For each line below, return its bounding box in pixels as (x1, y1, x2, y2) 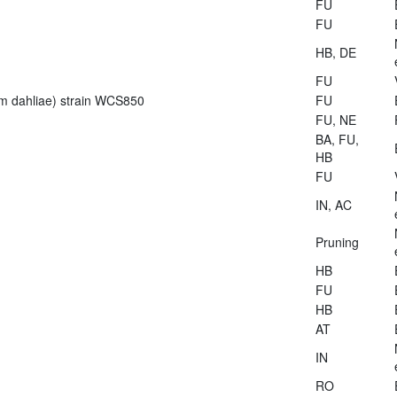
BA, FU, (315, 129, 359, 148)
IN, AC (315, 195, 352, 214)
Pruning (315, 232, 359, 251)
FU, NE (315, 110, 356, 128)
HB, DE (315, 43, 356, 61)
